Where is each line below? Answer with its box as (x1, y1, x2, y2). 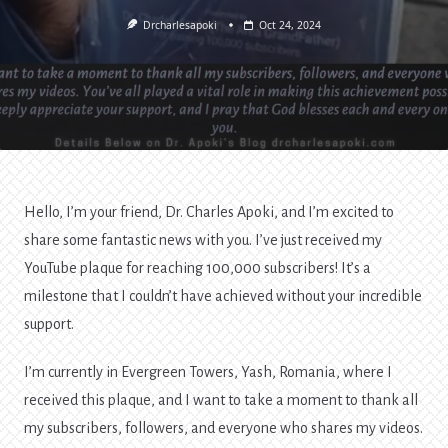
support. (24, 316, 74, 333)
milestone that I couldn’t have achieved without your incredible (24, 288, 422, 305)
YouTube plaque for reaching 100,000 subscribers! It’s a (24, 260, 371, 277)
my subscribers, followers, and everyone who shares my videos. (24, 420, 423, 437)
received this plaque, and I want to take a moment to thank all (24, 392, 418, 409)
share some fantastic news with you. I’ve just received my (24, 232, 382, 249)
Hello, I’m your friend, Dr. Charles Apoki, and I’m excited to (24, 204, 394, 221)
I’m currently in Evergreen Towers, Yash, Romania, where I (24, 364, 392, 381)
